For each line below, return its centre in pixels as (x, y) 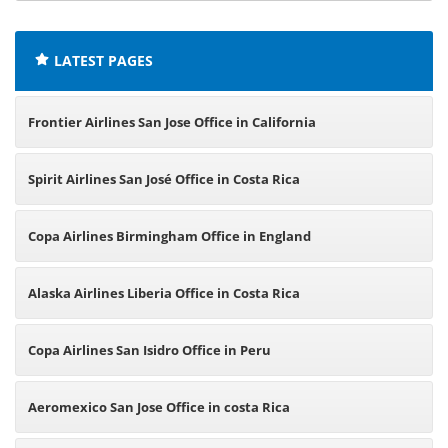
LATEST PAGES (103, 60)
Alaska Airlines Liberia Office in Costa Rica (164, 293)
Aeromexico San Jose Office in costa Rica (159, 407)
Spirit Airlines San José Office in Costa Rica (164, 179)
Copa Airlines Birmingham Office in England (169, 236)
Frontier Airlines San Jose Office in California (172, 122)
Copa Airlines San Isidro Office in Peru (149, 350)
